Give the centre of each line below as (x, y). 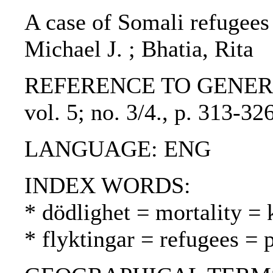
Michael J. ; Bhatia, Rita (139, 49)
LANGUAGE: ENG (118, 149)
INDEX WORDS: (108, 186)
